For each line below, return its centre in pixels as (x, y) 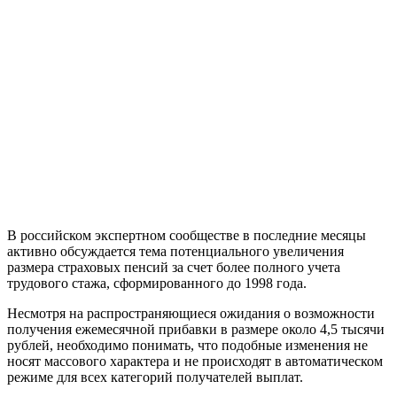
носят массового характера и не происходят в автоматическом (195, 361)
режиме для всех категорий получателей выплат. (155, 377)
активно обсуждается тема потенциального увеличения (175, 251)
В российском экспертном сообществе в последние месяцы (187, 235)
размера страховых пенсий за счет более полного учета (174, 267)
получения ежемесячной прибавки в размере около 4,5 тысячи (196, 329)
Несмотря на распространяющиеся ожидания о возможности (191, 313)
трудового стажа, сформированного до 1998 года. (157, 283)
